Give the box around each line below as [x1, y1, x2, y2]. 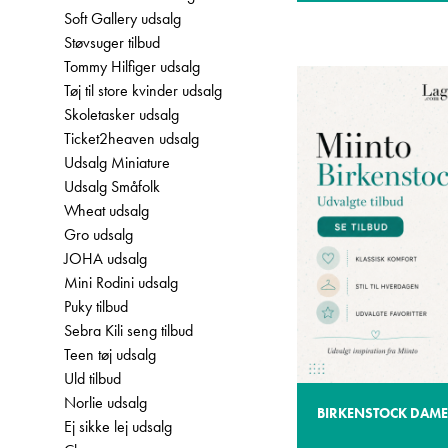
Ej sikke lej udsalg [64, 416, 172, 437]
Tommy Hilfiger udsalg [64, 56, 200, 77]
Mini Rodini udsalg [64, 272, 178, 293]
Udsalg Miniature [64, 152, 170, 173]
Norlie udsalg [64, 392, 147, 413]
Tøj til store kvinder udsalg [64, 80, 222, 101]
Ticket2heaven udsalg [64, 128, 199, 149]
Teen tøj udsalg [64, 344, 156, 365]
